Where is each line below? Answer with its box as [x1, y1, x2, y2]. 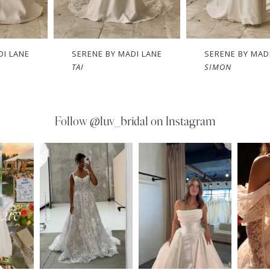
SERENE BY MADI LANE [72, 48, 163, 60]
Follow [54, 116, 90, 128]
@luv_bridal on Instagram [89, 116, 216, 128]
